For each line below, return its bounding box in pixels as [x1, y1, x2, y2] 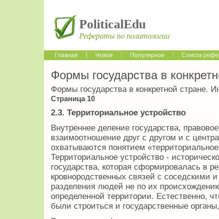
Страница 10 [51, 94, 95, 103]
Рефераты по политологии [79, 32, 170, 40]
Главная [55, 52, 78, 59]
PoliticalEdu [79, 17, 146, 31]
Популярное [130, 52, 165, 59]
